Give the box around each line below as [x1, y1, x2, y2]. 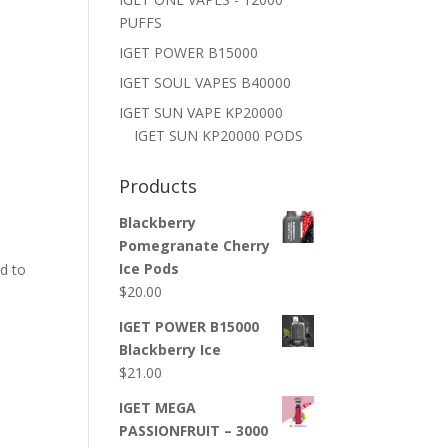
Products [119, 174, 198, 198]
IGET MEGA [119, 398, 197, 417]
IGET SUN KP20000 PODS [134, 126, 304, 145]
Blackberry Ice [119, 340, 222, 359]
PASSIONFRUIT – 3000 [119, 421, 269, 440]
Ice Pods [119, 259, 180, 278]
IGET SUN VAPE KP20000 [119, 103, 284, 122]
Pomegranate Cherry [119, 236, 271, 255]
